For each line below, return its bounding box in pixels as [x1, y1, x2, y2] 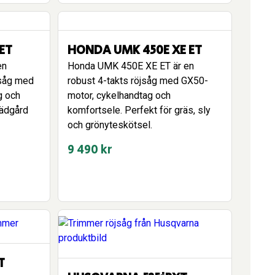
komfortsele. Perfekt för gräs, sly [68, 104, 211, 116]
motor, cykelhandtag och [68, 90, 171, 101]
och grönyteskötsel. [68, 119, 152, 131]
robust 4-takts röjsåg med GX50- [68, 75, 208, 87]
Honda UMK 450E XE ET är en [68, 60, 194, 72]
